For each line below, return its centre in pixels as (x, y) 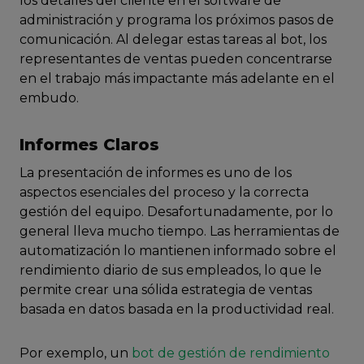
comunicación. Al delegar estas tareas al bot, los (173, 39)
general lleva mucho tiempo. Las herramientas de (180, 231)
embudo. (49, 98)
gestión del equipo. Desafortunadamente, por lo (176, 212)
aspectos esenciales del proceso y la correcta (164, 192)
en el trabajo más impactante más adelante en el (177, 78)
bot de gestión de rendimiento (231, 353)
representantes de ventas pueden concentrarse (176, 59)
